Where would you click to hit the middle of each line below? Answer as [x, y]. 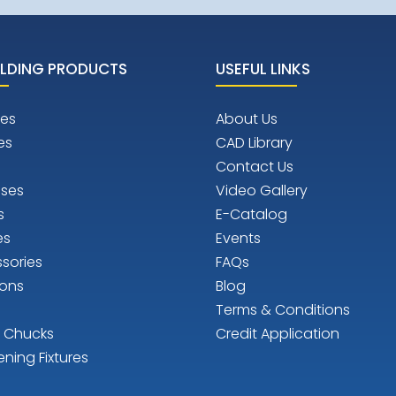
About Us [247, 118]
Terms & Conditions [283, 309]
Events [238, 238]
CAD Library [254, 142]
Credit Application [278, 333]
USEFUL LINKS [263, 69]
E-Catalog [251, 214]
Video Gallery [262, 190]
